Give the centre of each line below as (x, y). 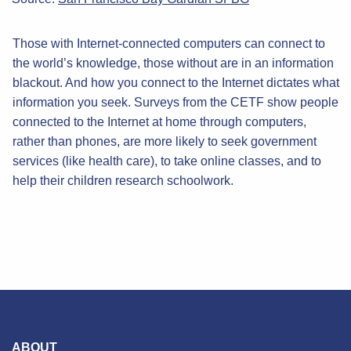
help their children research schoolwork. (123, 180)
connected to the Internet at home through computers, (159, 121)
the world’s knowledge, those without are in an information (173, 63)
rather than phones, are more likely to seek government (164, 141)
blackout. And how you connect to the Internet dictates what (175, 82)
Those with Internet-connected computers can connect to (168, 43)
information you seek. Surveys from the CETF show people (175, 102)
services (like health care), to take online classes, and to (166, 161)
